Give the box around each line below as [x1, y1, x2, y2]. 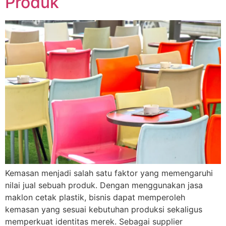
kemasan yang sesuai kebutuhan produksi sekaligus [5, 204, 202, 214]
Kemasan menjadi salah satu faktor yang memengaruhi [5, 167, 213, 178]
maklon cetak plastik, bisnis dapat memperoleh [5, 192, 185, 202]
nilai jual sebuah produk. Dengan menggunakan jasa [5, 180, 203, 190]
